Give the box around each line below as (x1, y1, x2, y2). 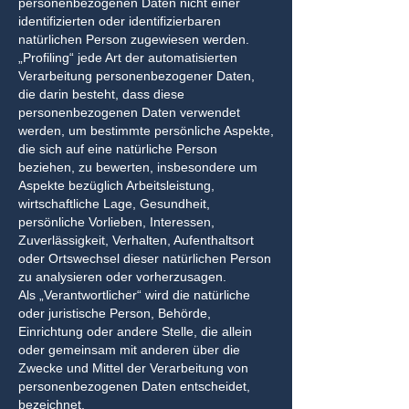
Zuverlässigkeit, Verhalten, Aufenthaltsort (18, 233, 254, 247)
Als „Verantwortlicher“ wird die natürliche (18, 288, 250, 302)
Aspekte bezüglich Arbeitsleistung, (18, 178, 215, 193)
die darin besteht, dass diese (18, 87, 184, 101)
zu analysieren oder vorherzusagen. (18, 269, 226, 284)
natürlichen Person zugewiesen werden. (18, 32, 249, 47)
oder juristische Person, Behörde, (18, 306, 211, 320)
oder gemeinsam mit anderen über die (18, 342, 240, 357)
